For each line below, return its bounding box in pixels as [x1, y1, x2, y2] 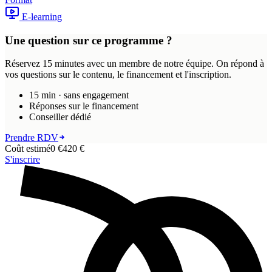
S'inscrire [5, 154, 40, 165]
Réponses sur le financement [29, 101, 138, 112]
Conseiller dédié [29, 112, 91, 123]
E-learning [22, 11, 62, 22]
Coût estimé [5, 143, 50, 154]
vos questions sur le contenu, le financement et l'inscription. [5, 69, 231, 80]
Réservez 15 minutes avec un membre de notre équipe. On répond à [5, 58, 264, 69]
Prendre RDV [5, 132, 58, 143]
